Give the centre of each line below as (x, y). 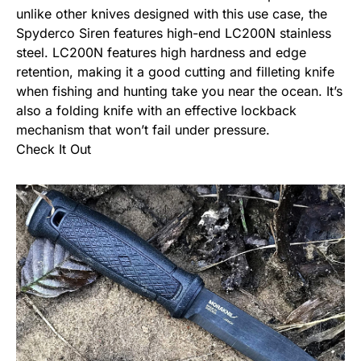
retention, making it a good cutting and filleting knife (175, 71)
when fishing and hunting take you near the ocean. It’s (179, 91)
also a (36, 110)
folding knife (95, 110)
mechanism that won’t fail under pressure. (143, 129)
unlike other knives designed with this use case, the (172, 13)
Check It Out (54, 149)
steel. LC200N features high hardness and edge (161, 52)
